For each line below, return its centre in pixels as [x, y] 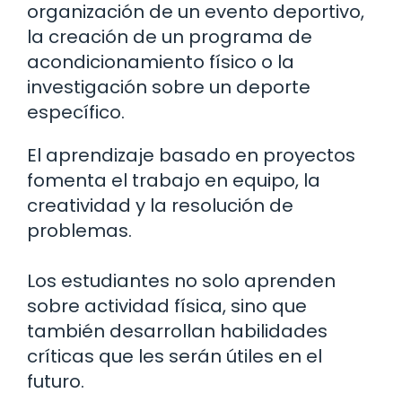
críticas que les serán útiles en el [175, 356]
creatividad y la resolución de [160, 205]
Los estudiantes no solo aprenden [181, 280]
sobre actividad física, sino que [167, 306]
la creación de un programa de [170, 36]
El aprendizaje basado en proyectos [191, 155]
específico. [76, 112]
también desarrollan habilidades [177, 331]
